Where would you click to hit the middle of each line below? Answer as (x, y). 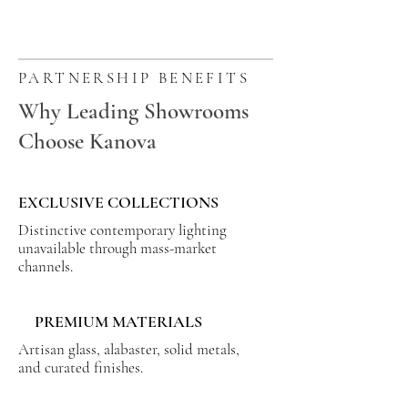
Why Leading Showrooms (133, 111)
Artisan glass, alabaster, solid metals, (129, 349)
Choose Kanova (87, 141)
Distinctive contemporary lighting (122, 230)
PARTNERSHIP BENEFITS (134, 78)
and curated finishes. (81, 367)
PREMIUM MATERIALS (118, 321)
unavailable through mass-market (117, 248)
